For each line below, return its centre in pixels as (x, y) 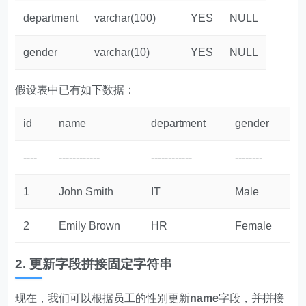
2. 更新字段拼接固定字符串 (94, 264)
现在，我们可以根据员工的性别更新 (103, 298)
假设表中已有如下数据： (75, 90)
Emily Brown (90, 226)
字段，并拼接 (252, 298)
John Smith (86, 192)
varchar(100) (125, 18)
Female (254, 226)
